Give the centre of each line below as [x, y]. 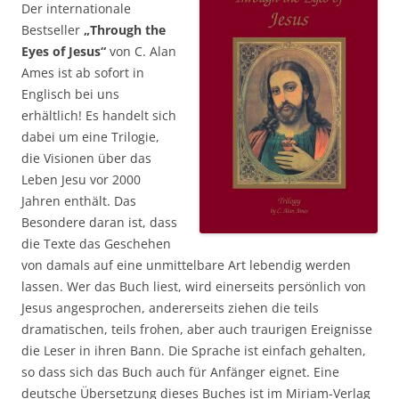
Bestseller [53, 29]
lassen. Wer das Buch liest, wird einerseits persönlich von [194, 286]
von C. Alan [141, 51]
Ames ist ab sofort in [83, 72]
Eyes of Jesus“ [64, 51]
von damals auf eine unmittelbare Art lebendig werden [186, 265]
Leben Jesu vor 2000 [81, 179]
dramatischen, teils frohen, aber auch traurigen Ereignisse [197, 329]
